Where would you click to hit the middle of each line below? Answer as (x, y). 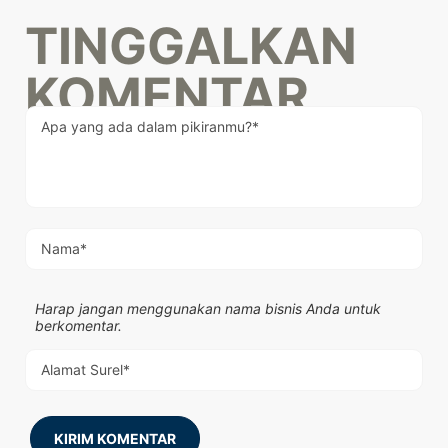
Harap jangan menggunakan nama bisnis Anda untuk (208, 308)
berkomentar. (78, 325)
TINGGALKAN (191, 46)
